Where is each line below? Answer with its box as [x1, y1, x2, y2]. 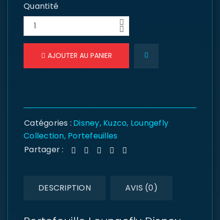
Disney [73, 117, 100, 129]
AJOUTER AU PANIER [47, 51, 112, 60]
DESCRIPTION [38, 182, 91, 193]
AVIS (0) [125, 182, 158, 193]
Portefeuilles [68, 130, 118, 141]
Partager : [24, 144, 64, 155]
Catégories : [24, 117, 72, 129]
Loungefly [130, 117, 168, 129]
